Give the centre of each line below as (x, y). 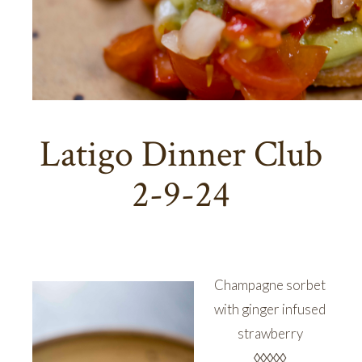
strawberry (270, 333)
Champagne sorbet (270, 284)
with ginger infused (270, 309)
